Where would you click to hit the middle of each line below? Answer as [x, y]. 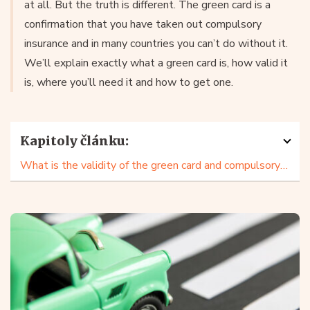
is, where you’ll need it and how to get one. [129, 82]
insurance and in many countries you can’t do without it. [156, 44]
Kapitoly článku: [74, 141]
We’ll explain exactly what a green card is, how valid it [156, 63]
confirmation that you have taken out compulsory [143, 24]
